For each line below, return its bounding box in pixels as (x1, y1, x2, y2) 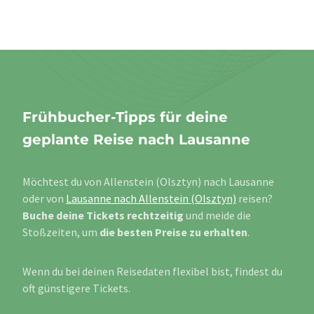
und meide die (184, 208, 251, 223)
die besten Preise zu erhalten (100, 225, 247, 240)
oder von (22, 191, 66, 206)
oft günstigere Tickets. (22, 281, 130, 296)
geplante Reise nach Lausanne (22, 131, 250, 149)
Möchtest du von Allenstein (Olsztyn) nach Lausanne (22, 175, 274, 189)
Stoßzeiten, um (22, 225, 100, 240)
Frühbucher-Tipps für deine (22, 109, 228, 126)
